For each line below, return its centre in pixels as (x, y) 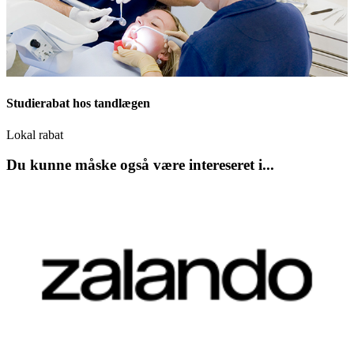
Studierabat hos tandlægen (78, 104)
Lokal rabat (35, 134)
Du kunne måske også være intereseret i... (140, 165)
